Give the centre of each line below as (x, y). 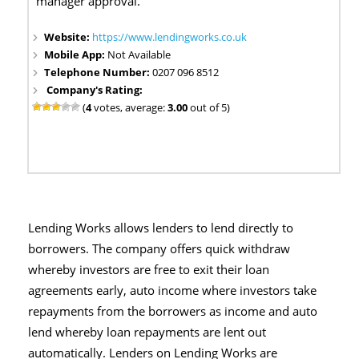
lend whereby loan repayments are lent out (147, 332)
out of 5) (209, 107)
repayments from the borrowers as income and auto (173, 311)
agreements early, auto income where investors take (172, 290)
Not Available (139, 54)
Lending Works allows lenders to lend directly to (161, 228)
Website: (69, 36)
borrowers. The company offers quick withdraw (159, 248)
